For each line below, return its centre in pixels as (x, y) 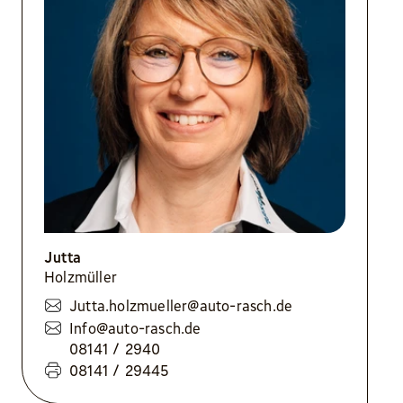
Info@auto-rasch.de (135, 328)
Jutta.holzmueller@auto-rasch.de (181, 305)
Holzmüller (81, 278)
